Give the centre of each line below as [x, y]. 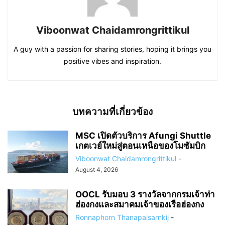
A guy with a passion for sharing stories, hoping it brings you [113, 49]
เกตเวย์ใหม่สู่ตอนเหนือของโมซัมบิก [140, 145]
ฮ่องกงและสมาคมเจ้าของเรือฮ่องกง [140, 204]
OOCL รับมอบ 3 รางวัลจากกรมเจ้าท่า [145, 194]
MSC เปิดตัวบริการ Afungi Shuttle [143, 135]
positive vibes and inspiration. [113, 61]
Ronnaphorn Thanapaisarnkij [122, 217]
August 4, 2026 [97, 169]
